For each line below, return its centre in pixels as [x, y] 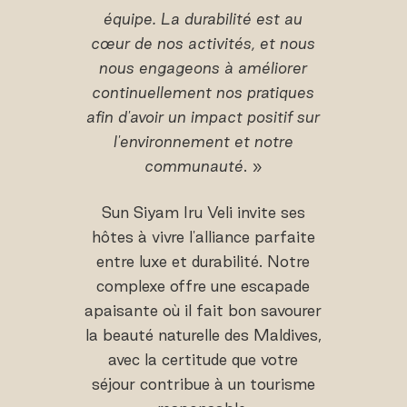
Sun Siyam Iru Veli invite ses [203, 213]
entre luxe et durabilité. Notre [203, 262]
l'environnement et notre [203, 142]
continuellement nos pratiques [203, 93]
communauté [194, 166]
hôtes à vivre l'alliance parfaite [203, 237]
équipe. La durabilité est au [203, 19]
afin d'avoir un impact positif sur [203, 117]
